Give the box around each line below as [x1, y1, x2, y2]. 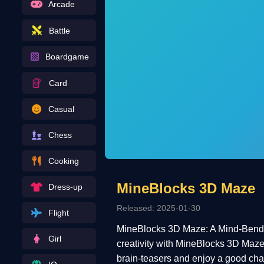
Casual [48, 104, 74, 114]
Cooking [48, 156, 79, 166]
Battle [48, 25, 70, 35]
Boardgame [45, 52, 89, 61]
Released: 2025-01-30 [116, 203, 200, 213]
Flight [48, 208, 69, 217]
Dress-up [48, 182, 82, 192]
